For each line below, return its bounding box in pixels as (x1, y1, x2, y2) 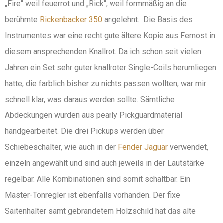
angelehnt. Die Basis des (102, 15, 193, 25)
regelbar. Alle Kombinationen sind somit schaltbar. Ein (5, 174, 190, 184)
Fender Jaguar (118, 142, 168, 152)
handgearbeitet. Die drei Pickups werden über (5, 126, 164, 136)
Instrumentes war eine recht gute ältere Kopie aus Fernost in (5, 31, 215, 41)
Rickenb (40, 15, 68, 25)
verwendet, (168, 142, 208, 152)
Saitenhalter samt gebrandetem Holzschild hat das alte (5, 206, 196, 216)
